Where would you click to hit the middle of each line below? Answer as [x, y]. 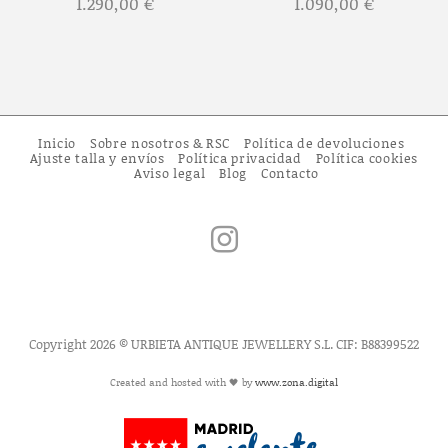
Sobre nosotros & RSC [160, 143]
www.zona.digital [296, 382]
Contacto [290, 173]
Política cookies [367, 158]
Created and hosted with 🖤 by [182, 382]
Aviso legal [170, 173]
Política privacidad [240, 158]
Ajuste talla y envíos [97, 158]
